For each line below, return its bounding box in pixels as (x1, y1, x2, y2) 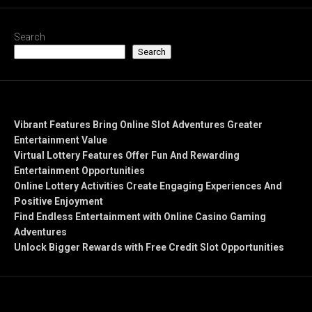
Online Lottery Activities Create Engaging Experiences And (14, 180, 282, 192)
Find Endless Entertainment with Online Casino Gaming (14, 210, 266, 222)
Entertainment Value (14, 134, 107, 146)
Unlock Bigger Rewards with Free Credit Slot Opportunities (14, 241, 284, 253)
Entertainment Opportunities (14, 164, 145, 176)
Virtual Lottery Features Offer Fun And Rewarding (14, 149, 240, 161)
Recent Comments (14, 299, 95, 311)
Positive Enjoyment (14, 195, 103, 207)
